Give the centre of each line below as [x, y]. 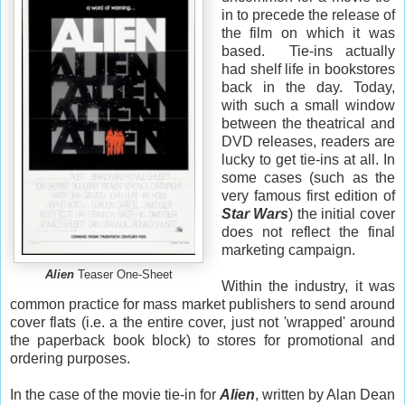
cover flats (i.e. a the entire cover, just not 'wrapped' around [202, 322]
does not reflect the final [308, 231]
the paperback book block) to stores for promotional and [202, 340]
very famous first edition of [308, 195]
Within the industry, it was [308, 286]
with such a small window [308, 105]
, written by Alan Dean [325, 394]
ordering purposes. [70, 358]
